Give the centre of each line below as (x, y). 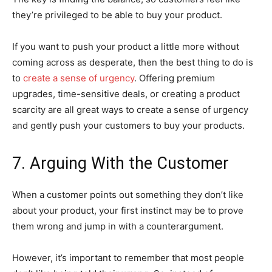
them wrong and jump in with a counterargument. (118, 226)
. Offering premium (175, 78)
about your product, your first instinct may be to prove (128, 210)
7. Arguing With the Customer (121, 163)
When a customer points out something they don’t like (128, 194)
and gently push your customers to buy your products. (128, 125)
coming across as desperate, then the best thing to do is (133, 62)
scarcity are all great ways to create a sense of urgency (130, 109)
